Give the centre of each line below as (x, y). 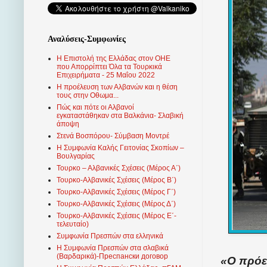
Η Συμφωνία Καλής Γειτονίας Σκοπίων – (120, 148)
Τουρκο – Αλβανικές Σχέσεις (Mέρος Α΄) (119, 168)
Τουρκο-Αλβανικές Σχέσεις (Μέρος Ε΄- (117, 216)
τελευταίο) (73, 224)
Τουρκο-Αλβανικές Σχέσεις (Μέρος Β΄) (117, 180)
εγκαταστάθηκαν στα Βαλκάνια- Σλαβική (120, 116)
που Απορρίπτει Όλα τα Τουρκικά (109, 67)
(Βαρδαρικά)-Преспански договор (112, 257)
